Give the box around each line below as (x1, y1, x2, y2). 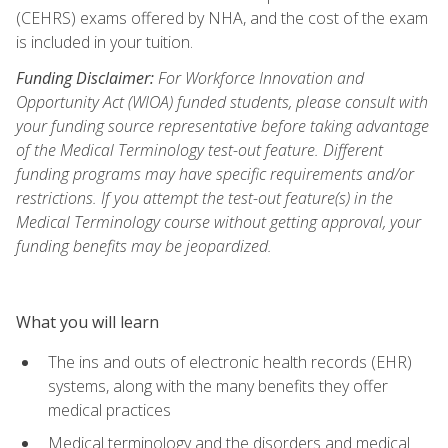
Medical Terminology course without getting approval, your (16, 210, 421, 233)
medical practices (48, 398, 171, 421)
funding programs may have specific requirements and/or (16, 162, 414, 185)
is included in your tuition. (16, 30, 193, 53)
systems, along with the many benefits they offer (48, 374, 388, 397)
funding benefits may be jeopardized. (16, 234, 272, 257)
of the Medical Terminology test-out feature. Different (16, 138, 383, 161)
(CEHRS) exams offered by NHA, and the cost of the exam (16, 6, 428, 29)
